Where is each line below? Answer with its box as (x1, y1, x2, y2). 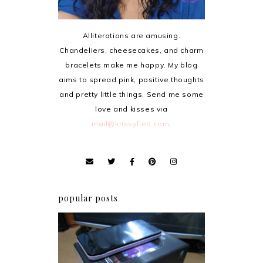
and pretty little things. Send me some (59, 89, 204, 99)
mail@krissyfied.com (91, 119, 170, 128)
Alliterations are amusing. (82, 31, 181, 40)
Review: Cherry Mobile (77, 247, 186, 260)
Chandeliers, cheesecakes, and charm (59, 45, 204, 55)
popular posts (58, 192, 118, 204)
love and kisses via (95, 104, 168, 113)
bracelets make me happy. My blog (65, 60, 198, 69)
